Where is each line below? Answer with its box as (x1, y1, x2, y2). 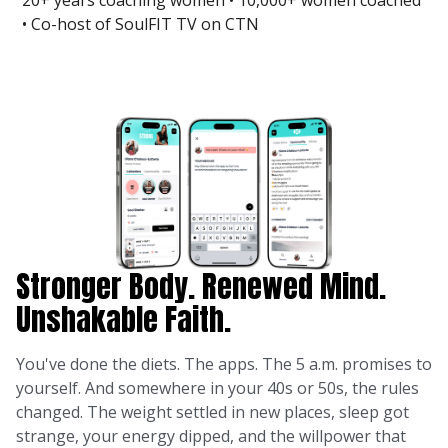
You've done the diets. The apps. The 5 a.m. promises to (16, 353, 432, 376)
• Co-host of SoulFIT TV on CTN (22, 13, 260, 35)
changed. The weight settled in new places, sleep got (16, 401, 409, 424)
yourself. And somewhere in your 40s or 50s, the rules (16, 377, 419, 400)
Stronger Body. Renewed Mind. (16, 264, 386, 310)
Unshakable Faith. (16, 297, 231, 343)
